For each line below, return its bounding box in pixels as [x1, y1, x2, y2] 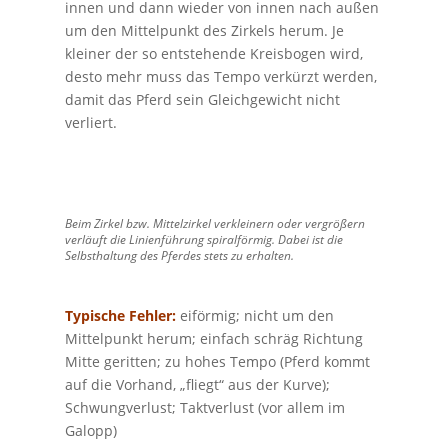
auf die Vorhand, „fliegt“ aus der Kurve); [64, 374, 330, 394]
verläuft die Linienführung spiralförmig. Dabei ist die [64, 230, 343, 248]
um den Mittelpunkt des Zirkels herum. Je [64, 20, 344, 40]
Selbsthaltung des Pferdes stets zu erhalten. [64, 246, 294, 264]
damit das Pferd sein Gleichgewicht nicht [64, 89, 340, 109]
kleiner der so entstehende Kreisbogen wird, [64, 43, 363, 63]
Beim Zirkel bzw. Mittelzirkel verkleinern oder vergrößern [64, 214, 365, 232]
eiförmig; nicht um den [175, 305, 334, 325]
